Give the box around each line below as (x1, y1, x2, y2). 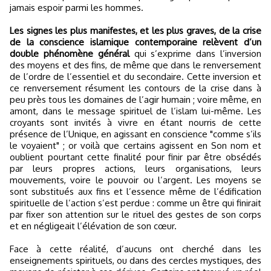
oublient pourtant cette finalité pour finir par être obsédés (10, 151, 261, 163)
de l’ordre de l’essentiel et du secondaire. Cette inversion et (10, 71, 261, 82)
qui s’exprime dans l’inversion (134, 48, 261, 59)
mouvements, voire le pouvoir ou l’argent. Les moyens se (10, 174, 261, 186)
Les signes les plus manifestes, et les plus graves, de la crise (10, 25, 261, 36)
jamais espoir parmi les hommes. (10, 2, 143, 13)
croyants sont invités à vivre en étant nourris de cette (10, 117, 261, 128)
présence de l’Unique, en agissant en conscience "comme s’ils (10, 128, 261, 140)
